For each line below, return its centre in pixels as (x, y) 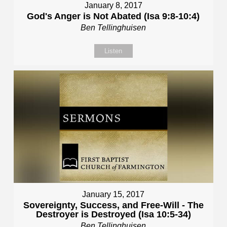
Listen (113, 51)
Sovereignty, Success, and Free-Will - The (113, 205)
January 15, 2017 (113, 194)
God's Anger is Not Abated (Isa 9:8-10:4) (113, 16)
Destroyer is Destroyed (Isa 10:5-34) (113, 214)
